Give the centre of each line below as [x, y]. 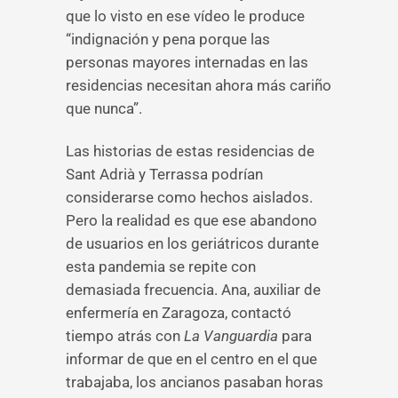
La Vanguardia [231, 336]
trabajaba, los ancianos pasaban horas [195, 382]
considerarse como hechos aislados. [189, 197]
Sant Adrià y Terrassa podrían [164, 174]
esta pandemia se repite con [161, 267]
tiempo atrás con [123, 336]
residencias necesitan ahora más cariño [199, 85]
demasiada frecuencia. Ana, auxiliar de [193, 290]
